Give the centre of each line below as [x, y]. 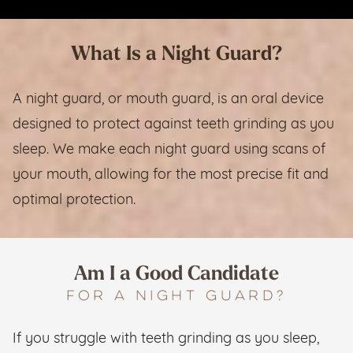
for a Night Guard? [176, 296]
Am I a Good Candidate [176, 275]
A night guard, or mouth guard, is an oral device [168, 100]
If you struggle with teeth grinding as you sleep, [166, 339]
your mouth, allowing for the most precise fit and [171, 175]
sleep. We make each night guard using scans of [169, 150]
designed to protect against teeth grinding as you [173, 125]
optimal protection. [74, 201]
